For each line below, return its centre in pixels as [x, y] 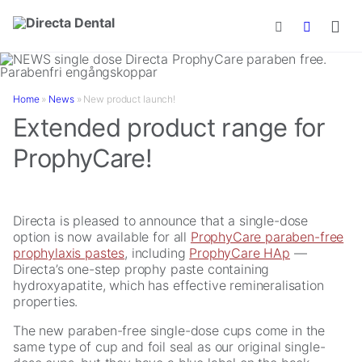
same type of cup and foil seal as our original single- [169, 347]
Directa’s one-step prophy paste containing [141, 269]
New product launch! [130, 99]
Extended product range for [169, 127]
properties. [46, 301]
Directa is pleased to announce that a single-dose [161, 221]
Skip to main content [68, 15]
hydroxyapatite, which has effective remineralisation [168, 285]
